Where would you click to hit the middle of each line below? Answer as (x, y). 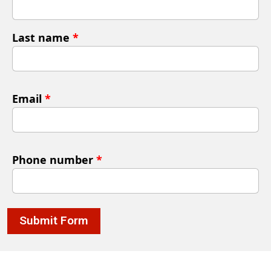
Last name (42, 38)
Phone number (54, 160)
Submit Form (54, 221)
